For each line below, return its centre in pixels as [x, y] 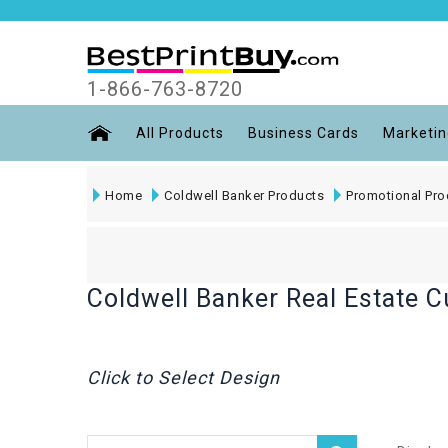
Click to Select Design [183, 377]
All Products [180, 132]
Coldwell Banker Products [244, 195]
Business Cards [303, 132]
